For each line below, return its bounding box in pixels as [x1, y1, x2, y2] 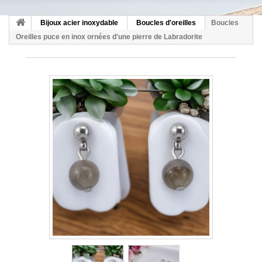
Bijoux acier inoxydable [40, 19, 118, 27]
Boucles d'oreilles [136, 19, 196, 27]
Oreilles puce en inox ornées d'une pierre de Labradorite [16, 33, 202, 42]
